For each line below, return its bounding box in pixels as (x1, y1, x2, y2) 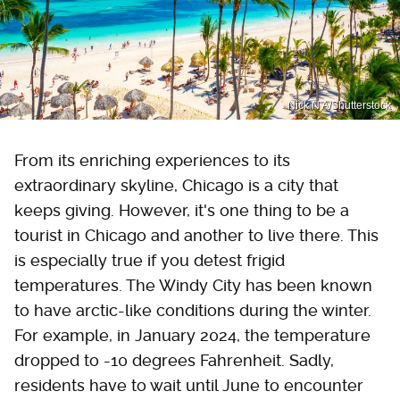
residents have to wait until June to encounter (14, 375, 363, 395)
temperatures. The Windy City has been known (14, 275, 372, 295)
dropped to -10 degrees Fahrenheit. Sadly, (14, 350, 334, 370)
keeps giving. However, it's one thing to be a (14, 200, 349, 220)
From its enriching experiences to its (14, 150, 290, 170)
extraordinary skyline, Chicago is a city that (14, 175, 338, 195)
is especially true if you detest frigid (14, 250, 285, 270)
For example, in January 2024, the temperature (14, 325, 371, 345)
